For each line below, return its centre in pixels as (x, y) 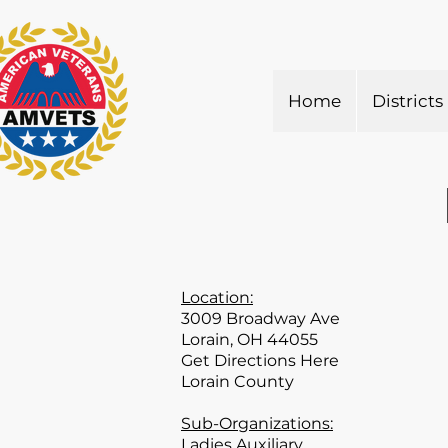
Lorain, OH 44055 (249, 339)
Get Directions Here (260, 360)
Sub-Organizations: (257, 423)
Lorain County (237, 381)
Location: (217, 297)
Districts (407, 101)
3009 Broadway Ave (260, 318)
